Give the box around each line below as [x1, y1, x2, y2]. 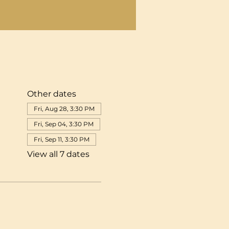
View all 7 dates [27, 149, 89, 159]
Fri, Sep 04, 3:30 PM [33, 120, 94, 128]
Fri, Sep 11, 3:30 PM [33, 135, 89, 144]
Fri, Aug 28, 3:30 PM [33, 105, 95, 113]
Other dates [27, 89, 76, 99]
